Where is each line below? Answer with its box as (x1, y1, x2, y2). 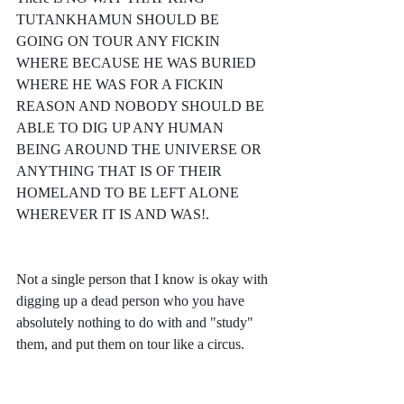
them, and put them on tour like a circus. (16, 336, 248, 353)
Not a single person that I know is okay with (16, 271, 271, 288)
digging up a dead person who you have (16, 293, 248, 309)
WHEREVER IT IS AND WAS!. (16, 207, 209, 223)
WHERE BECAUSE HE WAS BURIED (16, 55, 260, 71)
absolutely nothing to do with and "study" (16, 315, 257, 331)
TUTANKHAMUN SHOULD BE (16, 12, 223, 28)
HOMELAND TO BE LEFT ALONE (16, 185, 243, 201)
